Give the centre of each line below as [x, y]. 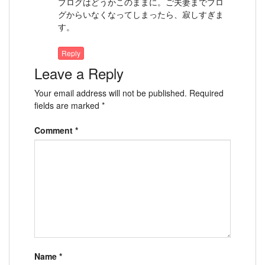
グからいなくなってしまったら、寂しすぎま [141, 14]
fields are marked [68, 105]
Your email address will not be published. [111, 93]
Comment [55, 130]
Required [206, 93]
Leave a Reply [79, 73]
